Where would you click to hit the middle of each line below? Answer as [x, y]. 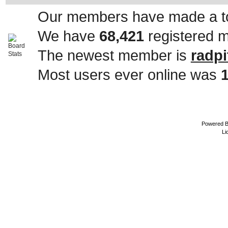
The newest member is [114, 55]
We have [68, 36]
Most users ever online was [129, 75]
